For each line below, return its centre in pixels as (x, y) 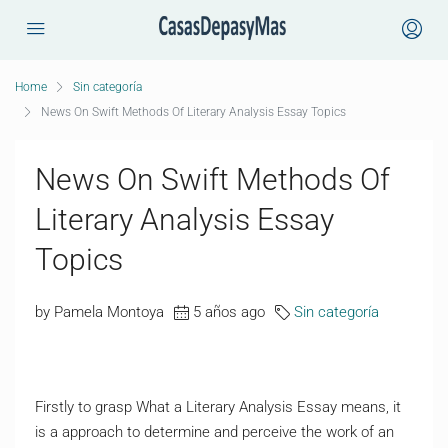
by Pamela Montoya (99, 312)
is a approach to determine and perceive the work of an (214, 432)
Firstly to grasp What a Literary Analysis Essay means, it (218, 407)
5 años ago (229, 312)
